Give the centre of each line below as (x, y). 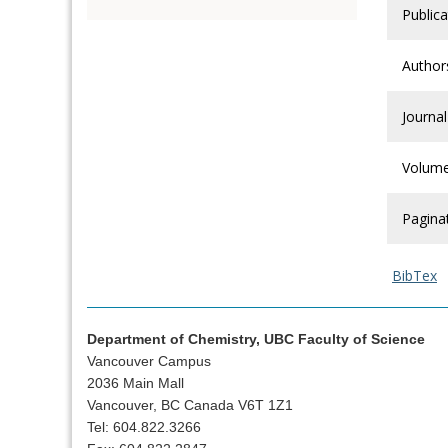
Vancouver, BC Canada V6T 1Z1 (190, 404)
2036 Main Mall (135, 382)
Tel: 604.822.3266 (144, 426)
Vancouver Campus (149, 360)
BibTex (414, 275)
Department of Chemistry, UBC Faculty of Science (256, 338)
